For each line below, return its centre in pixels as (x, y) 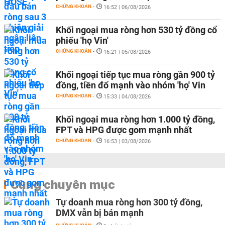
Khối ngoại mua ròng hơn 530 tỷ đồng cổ (136, 30)
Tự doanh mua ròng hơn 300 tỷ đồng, (129, 202)
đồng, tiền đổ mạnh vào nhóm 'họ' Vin (131, 85)
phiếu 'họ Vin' (82, 40)
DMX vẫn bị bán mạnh (100, 213)
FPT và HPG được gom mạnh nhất (124, 130)
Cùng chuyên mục (63, 184)
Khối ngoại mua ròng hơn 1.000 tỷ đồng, (135, 119)
